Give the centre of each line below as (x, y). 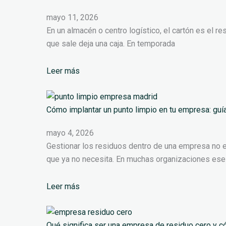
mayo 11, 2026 (72, 18)
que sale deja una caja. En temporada (111, 44)
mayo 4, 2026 (70, 133)
